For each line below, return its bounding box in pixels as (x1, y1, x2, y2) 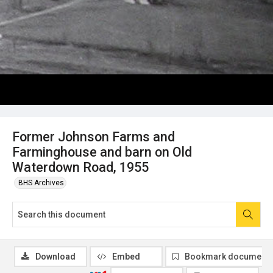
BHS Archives (18, 178, 64, 187)
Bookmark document (185, 251, 269, 261)
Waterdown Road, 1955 (12, 159, 149, 175)
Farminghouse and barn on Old (12, 144, 192, 160)
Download (35, 251, 76, 261)
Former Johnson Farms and (12, 129, 175, 144)
